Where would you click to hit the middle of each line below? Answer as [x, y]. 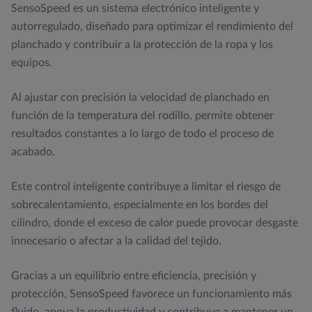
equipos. [32, 62]
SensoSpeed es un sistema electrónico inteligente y [135, 8]
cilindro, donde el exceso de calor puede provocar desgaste [155, 223]
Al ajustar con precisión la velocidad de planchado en [140, 97]
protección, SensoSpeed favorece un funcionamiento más [151, 294]
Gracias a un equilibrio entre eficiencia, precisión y [134, 275]
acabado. [33, 151]
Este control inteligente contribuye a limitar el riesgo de [146, 186]
